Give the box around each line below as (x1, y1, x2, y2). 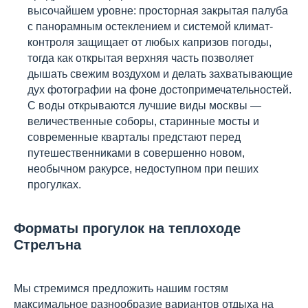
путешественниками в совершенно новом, (27, 147, 245, 159)
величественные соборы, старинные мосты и (27, 115, 259, 127)
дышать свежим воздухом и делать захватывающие (27, 68, 293, 80)
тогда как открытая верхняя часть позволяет (27, 52, 254, 64)
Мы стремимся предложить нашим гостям (14, 283, 228, 294)
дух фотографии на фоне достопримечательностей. (27, 84, 291, 96)
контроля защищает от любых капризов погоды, (27, 36, 272, 48)
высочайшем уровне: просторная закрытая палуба (27, 5, 288, 16)
